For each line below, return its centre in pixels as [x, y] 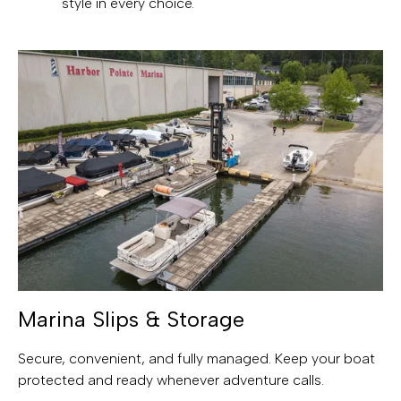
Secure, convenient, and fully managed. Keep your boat [196, 358]
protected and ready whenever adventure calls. [171, 380]
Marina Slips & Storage [131, 319]
